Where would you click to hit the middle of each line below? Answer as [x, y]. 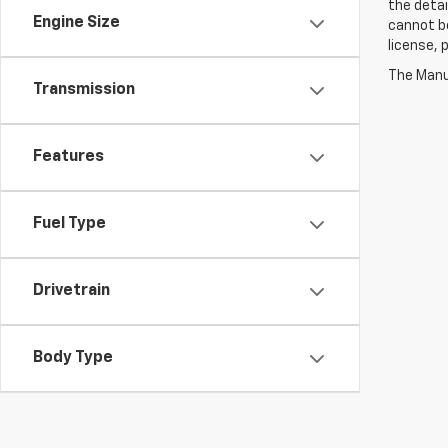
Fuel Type [69, 224]
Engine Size [76, 23]
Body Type [73, 358]
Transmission [84, 90]
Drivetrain [71, 291]
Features [68, 157]
